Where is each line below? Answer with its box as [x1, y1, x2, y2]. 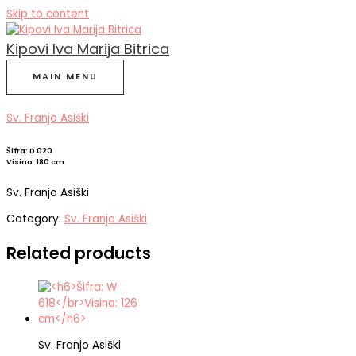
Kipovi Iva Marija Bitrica [6, 39, 169, 59]
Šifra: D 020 [6, 145, 52, 157]
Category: [6, 211, 64, 227]
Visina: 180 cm [6, 157, 64, 168]
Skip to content [6, 6, 89, 21]
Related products [6, 242, 151, 265]
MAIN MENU [33, 71, 98, 83]
